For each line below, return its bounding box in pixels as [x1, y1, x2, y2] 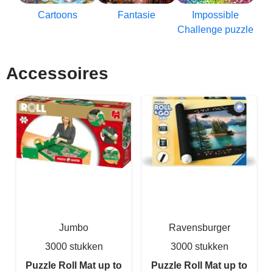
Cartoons [38, 10, 78, 21]
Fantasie [117, 10, 155, 21]
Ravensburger [168, 222, 230, 233]
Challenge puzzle [177, 24, 253, 35]
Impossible [191, 10, 239, 21]
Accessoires [6, 64, 108, 83]
